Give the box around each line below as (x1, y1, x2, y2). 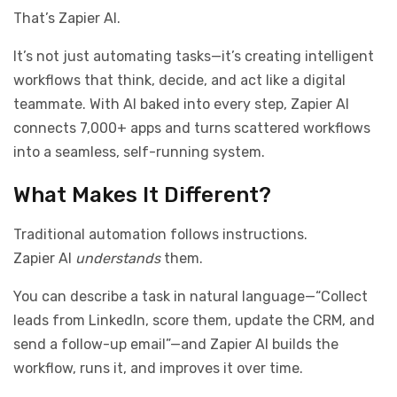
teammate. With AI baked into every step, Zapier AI (13, 96, 349, 113)
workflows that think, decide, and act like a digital (13, 72, 346, 90)
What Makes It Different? (13, 183, 271, 208)
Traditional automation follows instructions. (13, 226, 307, 244)
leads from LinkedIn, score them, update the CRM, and (13, 312, 375, 330)
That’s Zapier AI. (13, 10, 121, 27)
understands (75, 250, 160, 268)
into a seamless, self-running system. (13, 144, 265, 161)
